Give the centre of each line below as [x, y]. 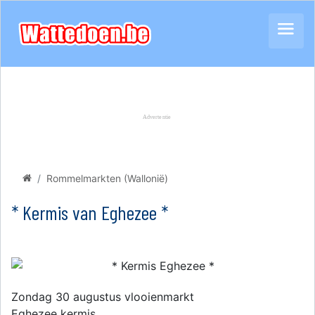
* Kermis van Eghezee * [90, 212]
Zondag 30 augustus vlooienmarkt [103, 297]
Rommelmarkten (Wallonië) [107, 178]
